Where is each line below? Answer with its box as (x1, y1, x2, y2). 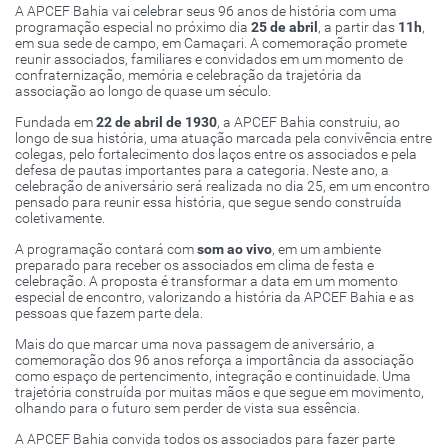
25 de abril (251, 18, 318, 35)
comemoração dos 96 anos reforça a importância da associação (15, 351, 414, 368)
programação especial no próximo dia (15, 18, 251, 35)
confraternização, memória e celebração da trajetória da (15, 66, 362, 83)
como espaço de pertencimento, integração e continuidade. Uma (15, 367, 411, 384)
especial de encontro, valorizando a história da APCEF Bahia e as (15, 288, 414, 305)
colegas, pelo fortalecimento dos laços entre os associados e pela (15, 145, 417, 162)
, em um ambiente (272, 240, 381, 257)
